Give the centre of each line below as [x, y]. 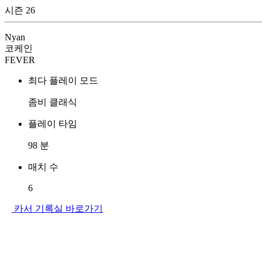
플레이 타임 [53, 124]
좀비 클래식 [53, 102]
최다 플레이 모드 [63, 80]
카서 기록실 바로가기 [58, 208]
